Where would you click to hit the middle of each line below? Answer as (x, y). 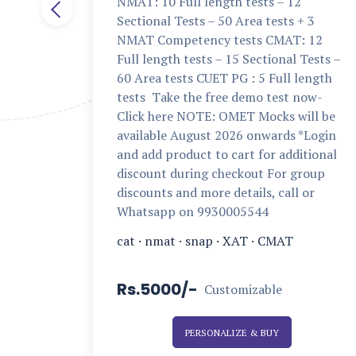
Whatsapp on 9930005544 (193, 211)
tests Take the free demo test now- (219, 97)
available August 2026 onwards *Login (226, 135)
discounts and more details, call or (216, 192)
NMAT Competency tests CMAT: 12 (220, 40)
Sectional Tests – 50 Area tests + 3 (216, 21)
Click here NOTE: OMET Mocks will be (226, 116)
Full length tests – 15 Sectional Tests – (228, 59)
